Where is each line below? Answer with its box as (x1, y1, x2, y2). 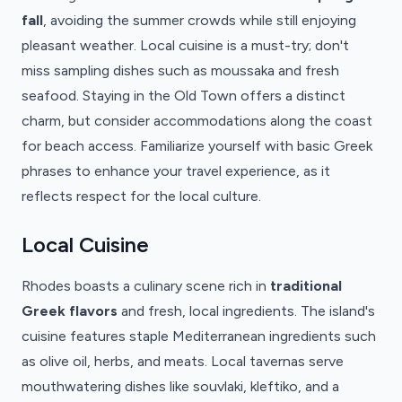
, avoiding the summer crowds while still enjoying (43, 12, 356, 29)
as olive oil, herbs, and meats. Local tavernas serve (22, 353, 344, 370)
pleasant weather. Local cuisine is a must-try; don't (22, 37, 349, 54)
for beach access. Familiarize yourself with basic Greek (22, 137, 372, 154)
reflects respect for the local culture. (22, 188, 261, 205)
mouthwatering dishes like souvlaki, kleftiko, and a (22, 378, 339, 395)
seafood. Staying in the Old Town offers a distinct (22, 87, 345, 104)
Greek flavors (22, 302, 118, 319)
